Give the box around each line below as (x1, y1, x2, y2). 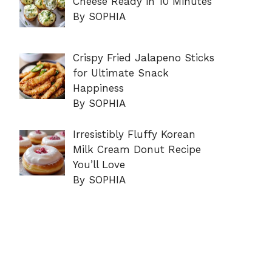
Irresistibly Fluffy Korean (72, 127, 195, 140)
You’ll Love (72, 158, 125, 171)
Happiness (72, 82, 124, 95)
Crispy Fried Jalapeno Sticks (72, 52, 214, 64)
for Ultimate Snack (72, 67, 169, 80)
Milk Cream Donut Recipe (72, 143, 201, 155)
